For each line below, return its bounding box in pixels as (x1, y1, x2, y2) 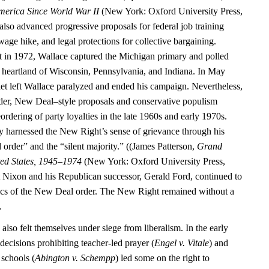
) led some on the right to (115, 253, 210, 264)
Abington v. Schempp (35, 253, 116, 264)
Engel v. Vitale (154, 238, 210, 249)
